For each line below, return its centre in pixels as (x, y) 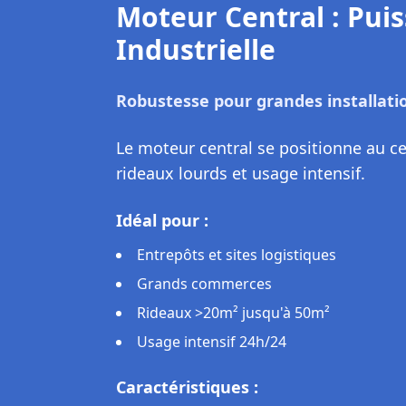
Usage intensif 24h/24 (212, 342)
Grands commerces (204, 284)
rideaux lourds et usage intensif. (241, 173)
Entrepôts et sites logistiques (237, 255)
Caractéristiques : (187, 387)
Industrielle (196, 49)
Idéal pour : (162, 220)
